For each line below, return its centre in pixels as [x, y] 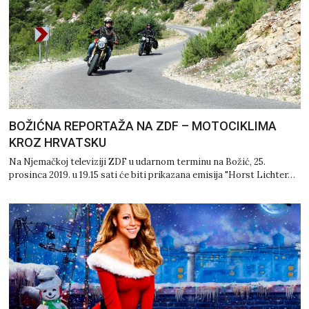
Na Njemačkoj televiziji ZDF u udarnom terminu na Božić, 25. [137, 162]
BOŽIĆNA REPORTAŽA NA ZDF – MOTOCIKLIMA [142, 126]
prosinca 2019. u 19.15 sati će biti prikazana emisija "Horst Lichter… [152, 175]
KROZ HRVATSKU [57, 143]
